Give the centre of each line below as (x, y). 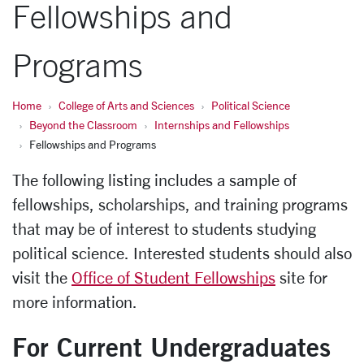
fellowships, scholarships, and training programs (180, 204)
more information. (75, 302)
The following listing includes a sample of (154, 180)
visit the (42, 277)
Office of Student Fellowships (173, 277)
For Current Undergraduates (171, 347)
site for (301, 277)
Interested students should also (243, 253)
